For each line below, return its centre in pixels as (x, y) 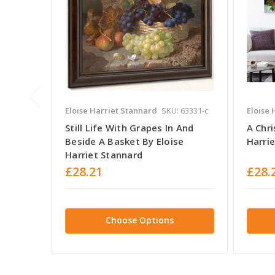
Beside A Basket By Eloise (125, 141)
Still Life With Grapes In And (130, 127)
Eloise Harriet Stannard (111, 110)
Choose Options (139, 220)
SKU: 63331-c (185, 110)
